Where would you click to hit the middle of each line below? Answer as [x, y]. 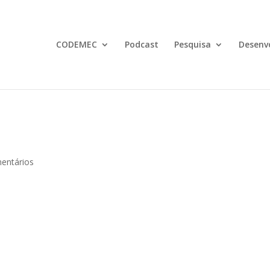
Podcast [141, 44]
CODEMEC [76, 44]
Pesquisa [192, 44]
